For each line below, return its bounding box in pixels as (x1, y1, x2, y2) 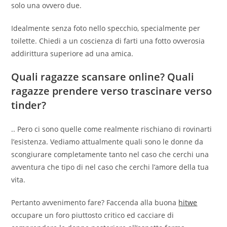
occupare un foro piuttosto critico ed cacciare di (11, 210, 174, 220)
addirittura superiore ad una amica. (11, 49, 134, 59)
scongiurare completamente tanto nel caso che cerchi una (11, 149, 209, 160)
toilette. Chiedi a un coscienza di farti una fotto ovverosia (11, 36, 205, 46)
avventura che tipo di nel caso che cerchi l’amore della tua (11, 162, 209, 172)
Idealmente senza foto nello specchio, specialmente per (11, 23, 201, 33)
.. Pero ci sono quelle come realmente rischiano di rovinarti (11, 124, 212, 134)
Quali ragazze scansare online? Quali (11, 70, 195, 84)
